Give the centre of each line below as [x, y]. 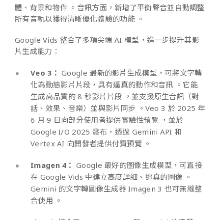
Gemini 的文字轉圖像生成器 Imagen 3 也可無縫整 [116, 188]
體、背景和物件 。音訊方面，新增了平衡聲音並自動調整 [110, 7]
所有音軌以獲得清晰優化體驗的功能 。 [82, 18]
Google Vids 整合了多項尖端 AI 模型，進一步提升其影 [107, 40]
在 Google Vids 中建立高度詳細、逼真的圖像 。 [111, 177]
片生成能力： [37, 51]
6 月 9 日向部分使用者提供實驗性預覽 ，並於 [107, 120]
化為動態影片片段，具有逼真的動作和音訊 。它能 [114, 84]
